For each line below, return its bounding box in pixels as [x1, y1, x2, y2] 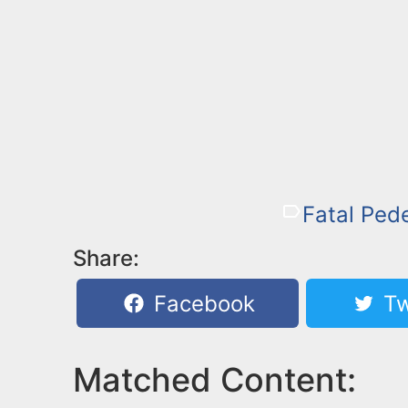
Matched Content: [73, 360, 356, 400]
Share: [73, 245, 139, 271]
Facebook [148, 291, 256, 317]
